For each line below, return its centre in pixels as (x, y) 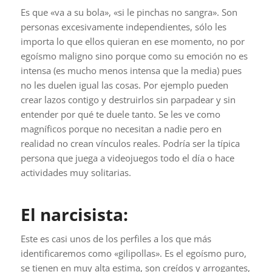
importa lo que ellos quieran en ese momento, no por (132, 42)
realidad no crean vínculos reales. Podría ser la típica (130, 144)
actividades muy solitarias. (76, 173)
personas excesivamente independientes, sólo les (123, 27)
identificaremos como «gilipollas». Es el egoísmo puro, (133, 253)
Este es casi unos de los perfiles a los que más (116, 239)
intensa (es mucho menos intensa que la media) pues (131, 71)
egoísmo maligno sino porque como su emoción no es (134, 56)
